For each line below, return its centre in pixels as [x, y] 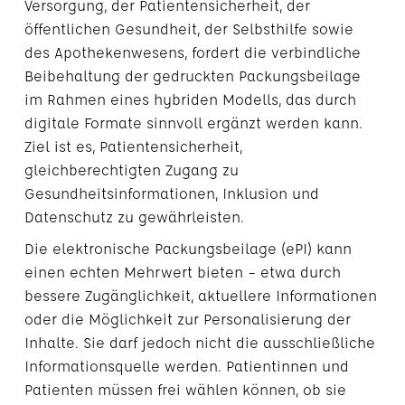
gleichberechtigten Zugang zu [131, 170]
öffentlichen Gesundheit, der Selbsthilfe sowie [188, 29]
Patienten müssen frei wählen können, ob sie [185, 390]
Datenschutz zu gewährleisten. [134, 217]
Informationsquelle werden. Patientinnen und [186, 366]
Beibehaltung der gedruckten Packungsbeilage [192, 76]
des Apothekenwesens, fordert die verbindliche [192, 52]
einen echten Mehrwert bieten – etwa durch [182, 272]
